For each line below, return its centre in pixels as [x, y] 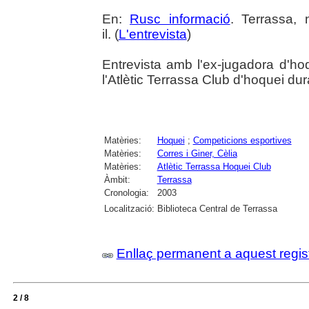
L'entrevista [152, 34]
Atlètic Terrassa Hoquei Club [214, 166]
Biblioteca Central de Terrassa [217, 208]
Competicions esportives [242, 140]
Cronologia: [126, 192]
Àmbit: [117, 179]
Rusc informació [180, 19]
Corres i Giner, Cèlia [197, 153]
